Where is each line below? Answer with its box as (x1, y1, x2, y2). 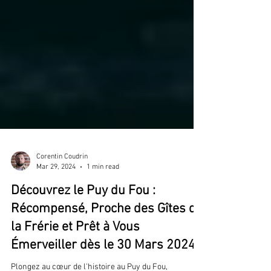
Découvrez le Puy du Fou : (11, 215, 155, 232)
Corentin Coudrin (36, 185, 88, 194)
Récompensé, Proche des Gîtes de (11, 233, 203, 250)
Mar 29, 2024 (36, 195, 76, 204)
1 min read (87, 195, 119, 204)
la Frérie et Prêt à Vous (11, 252, 140, 269)
